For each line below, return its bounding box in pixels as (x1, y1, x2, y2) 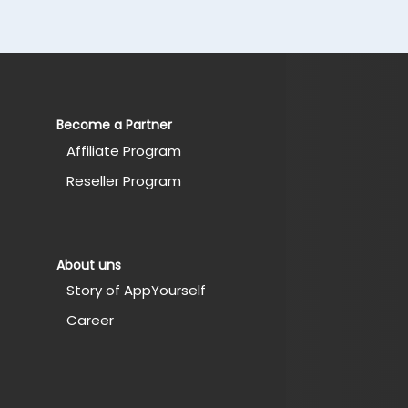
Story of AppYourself (66, 280, 206, 300)
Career (66, 310, 114, 330)
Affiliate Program (66, 140, 181, 160)
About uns (56, 255, 121, 274)
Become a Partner (56, 116, 172, 135)
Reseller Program (66, 170, 181, 190)
